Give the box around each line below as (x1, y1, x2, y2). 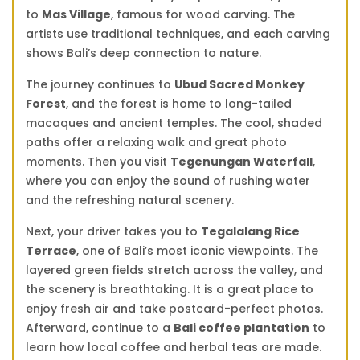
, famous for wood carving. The (111, 6, 295, 22)
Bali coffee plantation (174, 319, 309, 336)
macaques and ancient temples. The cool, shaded (26, 114, 322, 131)
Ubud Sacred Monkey (174, 76, 305, 92)
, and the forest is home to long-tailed (66, 95, 292, 112)
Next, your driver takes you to (26, 223, 201, 239)
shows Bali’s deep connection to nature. (26, 44, 261, 61)
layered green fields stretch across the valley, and (26, 261, 323, 278)
